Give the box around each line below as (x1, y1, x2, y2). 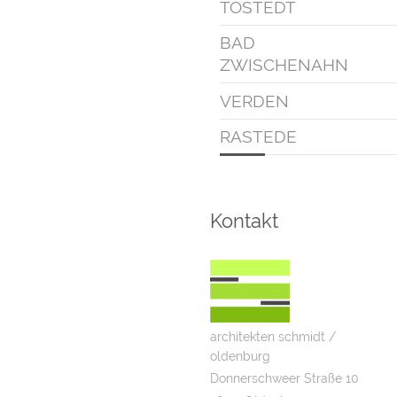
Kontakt (210, 209, 278, 233)
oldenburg (210, 348, 270, 363)
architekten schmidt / (210, 329, 336, 344)
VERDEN (219, 90, 289, 111)
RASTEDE (219, 127, 297, 147)
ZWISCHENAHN (219, 55, 348, 75)
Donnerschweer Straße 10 (210, 371, 359, 386)
